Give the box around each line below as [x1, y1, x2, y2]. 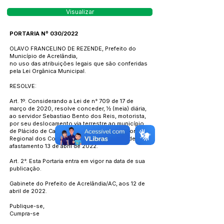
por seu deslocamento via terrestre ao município [9, 120, 144, 127]
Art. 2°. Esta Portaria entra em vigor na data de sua [9, 157, 145, 164]
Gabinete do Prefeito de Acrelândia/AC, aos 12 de [9, 180, 145, 187]
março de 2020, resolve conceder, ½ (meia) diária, [9, 105, 146, 112]
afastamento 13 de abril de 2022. [9, 142, 98, 149]
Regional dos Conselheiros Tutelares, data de [9, 135, 135, 142]
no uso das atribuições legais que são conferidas [9, 60, 147, 67]
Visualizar [65, 8, 94, 15]
